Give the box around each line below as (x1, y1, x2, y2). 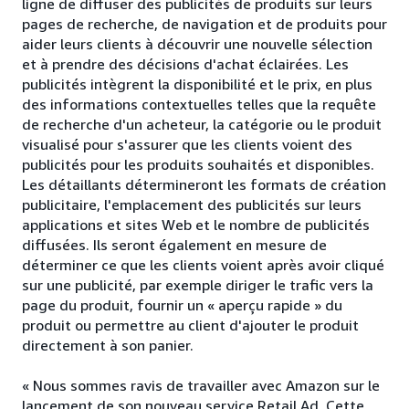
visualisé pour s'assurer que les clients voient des (22, 135, 352, 154)
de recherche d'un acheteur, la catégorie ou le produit (22, 115, 382, 134)
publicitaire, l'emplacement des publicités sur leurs (22, 195, 362, 215)
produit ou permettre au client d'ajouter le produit (22, 316, 359, 335)
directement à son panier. (22, 336, 194, 355)
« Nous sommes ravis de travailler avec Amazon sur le (22, 376, 380, 395)
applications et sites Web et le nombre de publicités (22, 215, 370, 235)
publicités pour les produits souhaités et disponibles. (22, 155, 374, 174)
